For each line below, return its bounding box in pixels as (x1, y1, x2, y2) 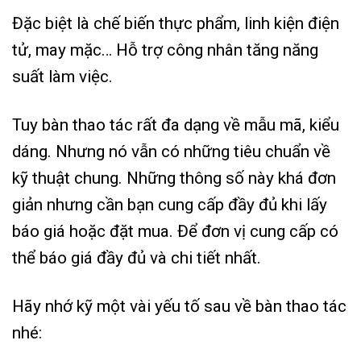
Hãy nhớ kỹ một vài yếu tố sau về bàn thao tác (12, 297, 346, 317)
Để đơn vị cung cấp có (177, 222, 338, 242)
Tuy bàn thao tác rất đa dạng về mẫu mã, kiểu (12, 115, 339, 135)
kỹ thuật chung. (12, 168, 127, 189)
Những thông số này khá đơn (127, 168, 336, 189)
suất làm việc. (12, 67, 113, 87)
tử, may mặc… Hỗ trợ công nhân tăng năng (12, 40, 318, 60)
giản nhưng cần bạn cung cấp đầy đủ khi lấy (12, 195, 327, 215)
